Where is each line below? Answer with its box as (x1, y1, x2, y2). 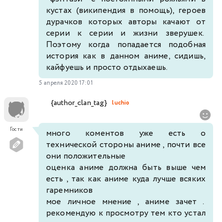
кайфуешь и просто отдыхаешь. (46, 61, 167, 74)
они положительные (46, 150, 126, 163)
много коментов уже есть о (46, 127, 206, 140)
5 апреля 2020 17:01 (39, 78, 93, 87)
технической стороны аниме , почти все (46, 138, 206, 151)
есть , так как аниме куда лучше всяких (46, 172, 206, 185)
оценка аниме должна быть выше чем (46, 161, 206, 174)
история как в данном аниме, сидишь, (46, 50, 206, 62)
